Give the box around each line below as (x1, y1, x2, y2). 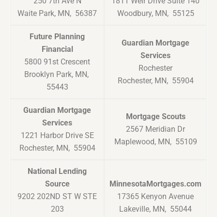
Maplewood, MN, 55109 (114, 137, 197, 147)
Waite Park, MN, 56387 (17, 9, 97, 18)
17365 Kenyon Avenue (117, 192, 194, 201)
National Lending (28, 167, 87, 176)
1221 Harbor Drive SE (20, 131, 94, 140)
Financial (41, 45, 73, 54)
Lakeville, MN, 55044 (119, 204, 192, 214)
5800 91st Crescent (24, 57, 90, 67)
